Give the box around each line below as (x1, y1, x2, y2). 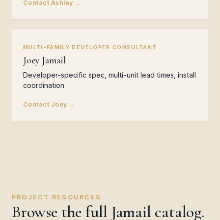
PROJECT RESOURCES (12, 193, 102, 201)
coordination (23, 81, 64, 89)
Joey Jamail (23, 55, 66, 66)
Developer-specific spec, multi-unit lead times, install (23, 71, 196, 79)
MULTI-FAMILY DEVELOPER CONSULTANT (23, 44, 157, 51)
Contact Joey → (23, 101, 75, 108)
